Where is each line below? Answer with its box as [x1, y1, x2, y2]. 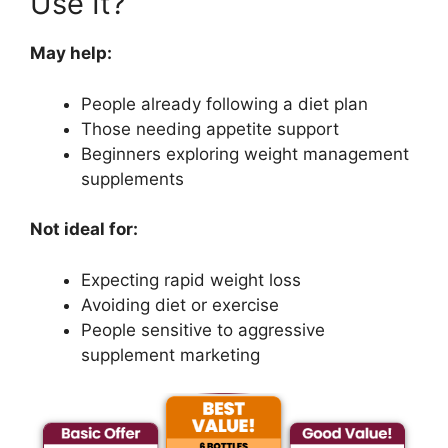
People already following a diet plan [81, 93, 368, 114]
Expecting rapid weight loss [81, 269, 301, 290]
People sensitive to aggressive [81, 319, 325, 340]
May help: [30, 43, 112, 64]
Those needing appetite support [81, 118, 339, 139]
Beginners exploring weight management [81, 143, 409, 164]
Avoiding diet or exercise [81, 294, 279, 315]
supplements [81, 168, 184, 189]
